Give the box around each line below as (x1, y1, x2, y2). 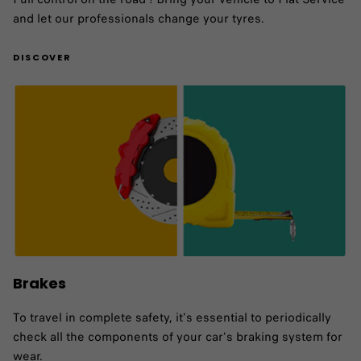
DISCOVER (13, 51, 72, 64)
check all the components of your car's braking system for (13, 328, 342, 346)
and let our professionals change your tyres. (13, 10, 264, 28)
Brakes (13, 273, 66, 294)
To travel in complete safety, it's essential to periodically (13, 309, 331, 327)
